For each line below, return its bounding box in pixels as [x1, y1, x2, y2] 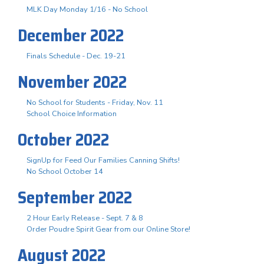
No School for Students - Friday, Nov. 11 [27, 97, 163, 108]
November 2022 [18, 68, 127, 95]
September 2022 [18, 184, 132, 210]
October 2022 [18, 126, 109, 153]
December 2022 [18, 22, 124, 48]
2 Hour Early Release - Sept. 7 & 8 [27, 212, 143, 223]
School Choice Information [27, 108, 117, 119]
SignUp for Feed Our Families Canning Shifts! [27, 154, 180, 166]
